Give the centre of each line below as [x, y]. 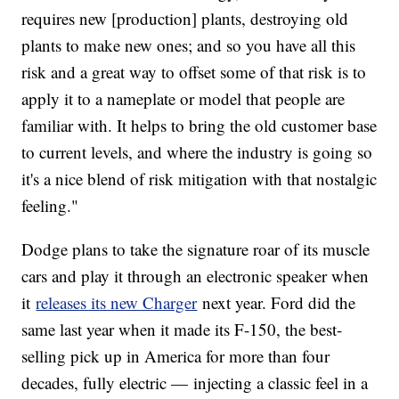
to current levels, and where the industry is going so [197, 151]
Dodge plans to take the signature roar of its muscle [196, 248]
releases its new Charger [117, 302]
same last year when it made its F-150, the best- [182, 329]
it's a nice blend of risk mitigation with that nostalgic [199, 178]
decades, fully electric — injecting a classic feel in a [195, 382]
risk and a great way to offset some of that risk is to [194, 71]
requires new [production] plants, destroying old [185, 18]
